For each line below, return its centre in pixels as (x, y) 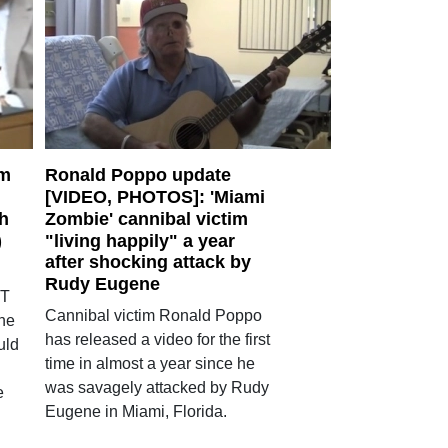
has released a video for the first (157, 339)
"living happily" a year (139, 240)
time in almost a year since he (149, 363)
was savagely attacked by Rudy (156, 387)
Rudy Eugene (102, 284)
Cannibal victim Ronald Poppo (153, 315)
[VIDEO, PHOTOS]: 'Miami (154, 197)
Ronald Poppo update (137, 175)
